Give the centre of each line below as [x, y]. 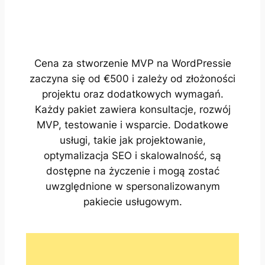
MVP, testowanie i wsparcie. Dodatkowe [132, 125]
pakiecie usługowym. [132, 202]
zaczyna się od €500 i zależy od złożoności [132, 79]
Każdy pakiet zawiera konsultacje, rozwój [132, 110]
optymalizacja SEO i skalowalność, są [132, 156]
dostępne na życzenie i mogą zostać [132, 171]
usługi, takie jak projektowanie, [132, 140]
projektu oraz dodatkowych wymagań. [132, 94]
